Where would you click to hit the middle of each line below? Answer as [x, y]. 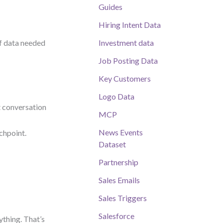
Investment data [126, 43]
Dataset [112, 144]
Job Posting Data [128, 61]
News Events [121, 132]
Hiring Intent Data [130, 25]
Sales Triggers [123, 198]
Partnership [118, 162]
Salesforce [116, 216]
